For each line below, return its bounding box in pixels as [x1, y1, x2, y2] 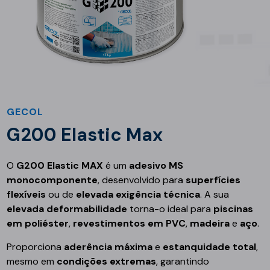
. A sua [200, 188, 230, 201]
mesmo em [7, 255, 57, 268]
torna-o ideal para [127, 202, 214, 216]
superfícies [186, 174, 241, 187]
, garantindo [156, 255, 210, 268]
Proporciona [7, 240, 64, 254]
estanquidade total [163, 240, 257, 254]
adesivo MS [129, 159, 184, 172]
